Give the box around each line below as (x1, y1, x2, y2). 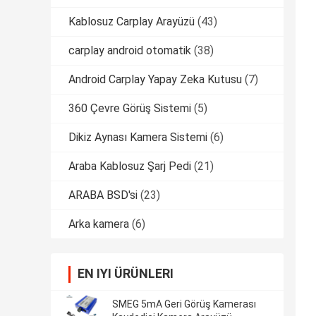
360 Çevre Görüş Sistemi (68, 102, 191, 116)
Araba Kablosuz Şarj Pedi (68, 159, 191, 174)
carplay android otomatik (68, 44, 191, 58)
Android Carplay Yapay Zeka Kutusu (68, 73, 242, 87)
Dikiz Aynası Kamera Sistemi (68, 130, 207, 145)
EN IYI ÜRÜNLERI (78, 266, 174, 281)
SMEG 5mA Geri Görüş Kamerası (112, 298, 256, 310)
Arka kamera (68, 217, 129, 231)
